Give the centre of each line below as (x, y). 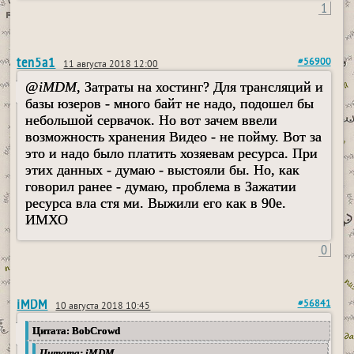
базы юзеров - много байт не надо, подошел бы (170, 104)
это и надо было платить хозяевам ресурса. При (172, 154)
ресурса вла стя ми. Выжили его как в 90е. (156, 203)
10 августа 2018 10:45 (103, 307)
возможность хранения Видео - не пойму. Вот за (174, 137)
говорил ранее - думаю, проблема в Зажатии (161, 187)
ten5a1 (36, 62)
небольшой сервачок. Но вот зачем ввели (152, 121)
